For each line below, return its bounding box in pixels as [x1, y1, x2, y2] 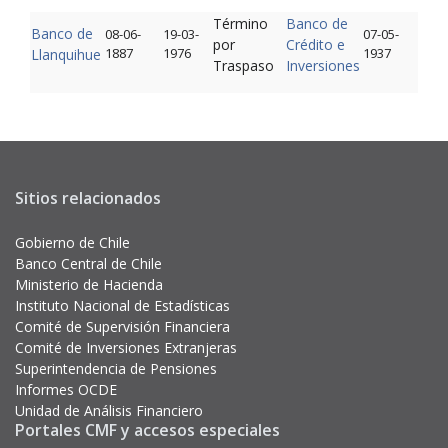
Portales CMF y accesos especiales [15, 419, 280, 441]
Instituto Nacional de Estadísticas [15, 296, 230, 315]
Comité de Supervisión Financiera [15, 317, 230, 336]
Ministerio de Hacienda [15, 275, 163, 294]
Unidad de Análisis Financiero [15, 401, 203, 420]
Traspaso [213, 56, 274, 75]
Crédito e [286, 35, 345, 54]
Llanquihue [31, 45, 101, 64]
